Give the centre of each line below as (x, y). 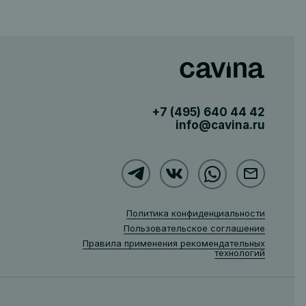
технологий (239, 253)
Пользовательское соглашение (194, 228)
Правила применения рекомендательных (173, 243)
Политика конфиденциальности (195, 213)
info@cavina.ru (220, 125)
